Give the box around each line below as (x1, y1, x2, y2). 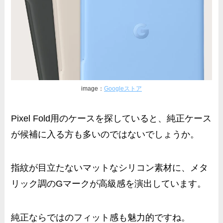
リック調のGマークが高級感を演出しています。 (11, 179, 207, 189)
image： (81, 85, 104, 92)
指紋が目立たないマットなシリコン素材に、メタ (11, 163, 209, 173)
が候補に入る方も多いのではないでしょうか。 (11, 129, 200, 139)
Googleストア (104, 85, 142, 92)
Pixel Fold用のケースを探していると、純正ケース (11, 113, 212, 123)
